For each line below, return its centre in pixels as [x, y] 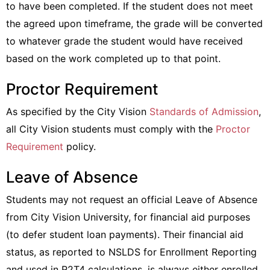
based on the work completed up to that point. [113, 58]
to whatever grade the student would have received [124, 41]
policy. [80, 146]
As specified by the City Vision [78, 111]
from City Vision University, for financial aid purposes [128, 217]
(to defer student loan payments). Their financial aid [125, 234]
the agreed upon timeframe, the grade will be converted [134, 24]
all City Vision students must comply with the [111, 129]
